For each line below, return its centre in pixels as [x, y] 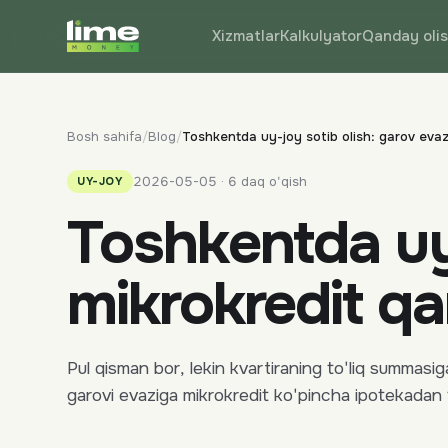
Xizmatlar [245, 35]
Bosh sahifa [105, 136]
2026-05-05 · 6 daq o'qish [219, 181]
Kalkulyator [320, 35]
